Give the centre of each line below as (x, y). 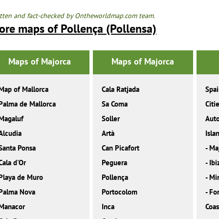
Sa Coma (115, 104)
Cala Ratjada (121, 89)
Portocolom (120, 192)
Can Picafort (121, 148)
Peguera (115, 163)
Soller (111, 119)
